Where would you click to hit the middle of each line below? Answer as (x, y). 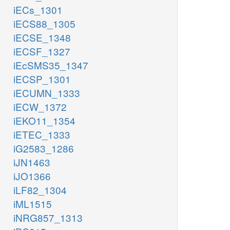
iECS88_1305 (44, 24)
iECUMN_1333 (47, 93)
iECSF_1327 (42, 51)
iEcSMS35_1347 (51, 65)
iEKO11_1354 (44, 121)
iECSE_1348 (42, 37)
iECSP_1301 (42, 79)
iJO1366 (32, 176)
